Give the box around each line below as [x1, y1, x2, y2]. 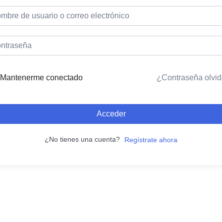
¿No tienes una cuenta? [44, 135, 124, 143]
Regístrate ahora [124, 135, 177, 144]
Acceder [96, 110, 126, 118]
